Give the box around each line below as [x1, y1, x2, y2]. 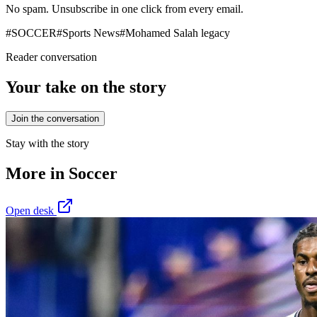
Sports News [62, 27, 120, 40]
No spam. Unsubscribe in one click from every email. [6, 3, 243, 16]
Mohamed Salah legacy [125, 27, 230, 40]
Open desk [6, 204, 57, 217]
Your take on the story [6, 78, 166, 97]
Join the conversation [11, 113, 99, 124]
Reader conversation [6, 51, 97, 64]
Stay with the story [6, 137, 89, 149]
